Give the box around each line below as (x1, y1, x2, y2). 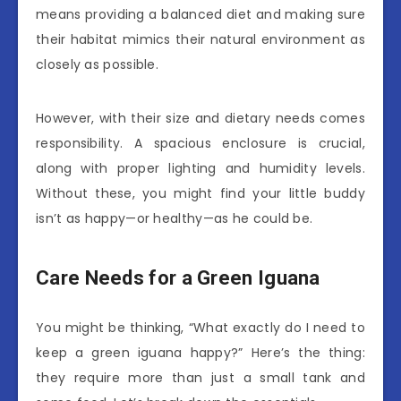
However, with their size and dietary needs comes (36, 109, 365, 128)
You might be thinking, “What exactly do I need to (36, 319, 365, 337)
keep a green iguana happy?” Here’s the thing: (36, 344, 365, 363)
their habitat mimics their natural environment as (36, 30, 365, 49)
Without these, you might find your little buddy (36, 184, 365, 203)
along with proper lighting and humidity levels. (36, 159, 365, 178)
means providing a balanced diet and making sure (36, 5, 365, 24)
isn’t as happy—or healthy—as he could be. (36, 209, 313, 228)
